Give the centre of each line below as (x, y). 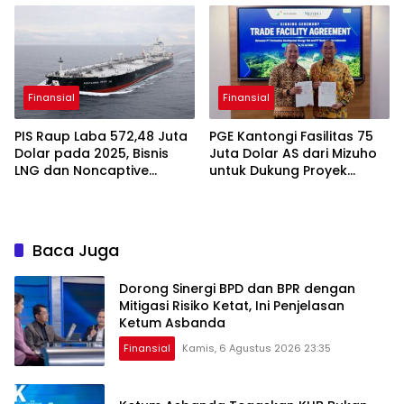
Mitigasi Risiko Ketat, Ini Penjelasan (232, 306)
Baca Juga (76, 250)
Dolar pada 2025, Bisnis (92, 153)
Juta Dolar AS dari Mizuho (293, 153)
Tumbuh (41, 187)
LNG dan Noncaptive (82, 170)
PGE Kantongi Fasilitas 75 (291, 136)
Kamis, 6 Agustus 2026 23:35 (257, 349)
